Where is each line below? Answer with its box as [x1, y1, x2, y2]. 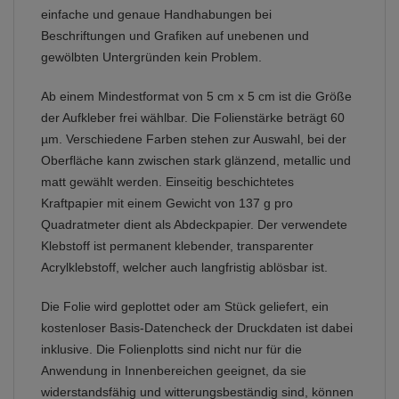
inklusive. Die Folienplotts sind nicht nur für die [41, 342, 302, 357]
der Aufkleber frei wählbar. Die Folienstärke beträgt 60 [41, 110, 345, 126]
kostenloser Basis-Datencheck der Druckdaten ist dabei [41, 321, 353, 336]
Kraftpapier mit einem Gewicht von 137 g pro [41, 196, 293, 211]
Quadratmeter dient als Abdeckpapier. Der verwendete [41, 217, 347, 232]
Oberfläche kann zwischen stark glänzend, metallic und [41, 153, 351, 168]
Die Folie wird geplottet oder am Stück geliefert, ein [41, 299, 329, 314]
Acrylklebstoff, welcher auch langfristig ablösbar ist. [41, 260, 328, 275]
